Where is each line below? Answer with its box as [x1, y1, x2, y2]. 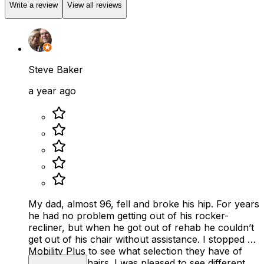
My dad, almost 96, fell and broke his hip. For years [28, 198, 216, 210]
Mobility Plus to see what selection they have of [28, 245, 242, 258]
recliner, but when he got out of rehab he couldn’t [28, 222, 254, 234]
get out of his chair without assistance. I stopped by [28, 233, 259, 246]
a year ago [28, 85, 76, 97]
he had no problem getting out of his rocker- [28, 210, 229, 222]
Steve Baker [28, 64, 83, 76]
